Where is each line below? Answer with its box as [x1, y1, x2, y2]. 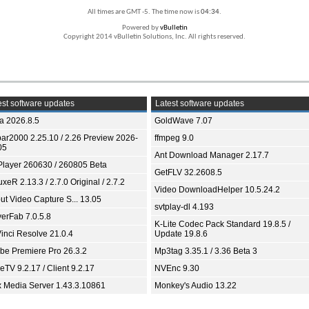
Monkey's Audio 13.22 [154, 281, 237, 290]
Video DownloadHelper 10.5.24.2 [154, 185, 280, 195]
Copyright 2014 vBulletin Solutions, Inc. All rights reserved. [63, 33, 246, 41]
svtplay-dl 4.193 [154, 202, 214, 212]
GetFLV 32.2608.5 [154, 168, 222, 177]
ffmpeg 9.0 [154, 133, 194, 143]
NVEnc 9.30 [154, 263, 199, 273]
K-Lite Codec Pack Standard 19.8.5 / [154, 219, 290, 229]
